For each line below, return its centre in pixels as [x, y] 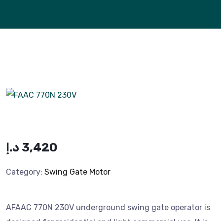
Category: [24, 172]
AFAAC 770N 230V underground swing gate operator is [108, 207]
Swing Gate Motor [77, 172]
